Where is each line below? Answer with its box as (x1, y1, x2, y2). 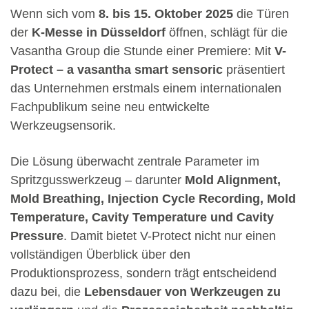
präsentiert (223, 62, 285, 77)
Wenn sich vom (10, 6, 99, 21)
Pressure (10, 228, 63, 243)
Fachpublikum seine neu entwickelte (10, 99, 210, 114)
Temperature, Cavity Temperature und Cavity (10, 210, 274, 225)
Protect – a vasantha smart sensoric (10, 62, 223, 77)
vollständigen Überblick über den (10, 247, 190, 262)
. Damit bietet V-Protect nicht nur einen (63, 228, 276, 243)
